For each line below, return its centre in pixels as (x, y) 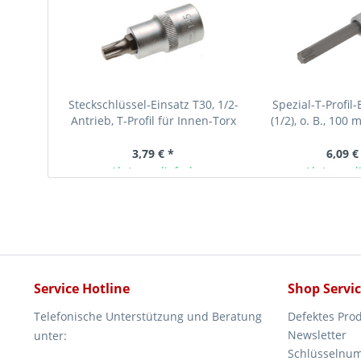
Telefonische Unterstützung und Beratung (148, 316)
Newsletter (317, 335)
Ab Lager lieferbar (159, 171)
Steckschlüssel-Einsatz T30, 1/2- (153, 104)
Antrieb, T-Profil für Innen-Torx (153, 120)
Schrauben (153, 137)
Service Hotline (82, 288)
